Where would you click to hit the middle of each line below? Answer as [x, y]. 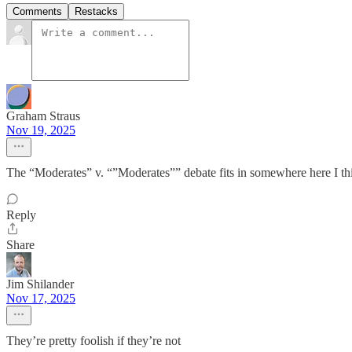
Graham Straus [43, 116]
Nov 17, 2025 [41, 299]
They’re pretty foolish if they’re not [93, 341]
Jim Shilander [40, 284]
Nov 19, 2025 [41, 130]
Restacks [96, 12]
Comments [37, 12]
